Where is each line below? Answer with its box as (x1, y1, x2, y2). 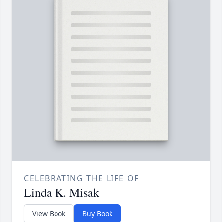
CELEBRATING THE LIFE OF (24, 173, 139, 184)
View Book (32, 209, 65, 219)
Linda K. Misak (24, 184, 99, 201)
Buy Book (82, 209, 112, 219)
